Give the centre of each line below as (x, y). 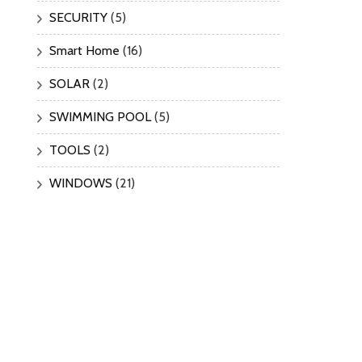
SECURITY (78, 18)
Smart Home (84, 51)
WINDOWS (81, 183)
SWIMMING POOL (100, 117)
